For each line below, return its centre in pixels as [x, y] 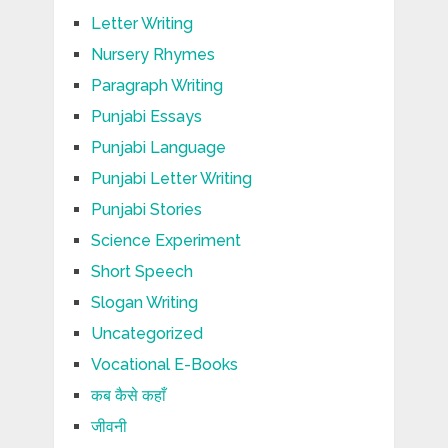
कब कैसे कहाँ [128, 396]
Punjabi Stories [146, 210]
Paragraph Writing [156, 86]
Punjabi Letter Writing [171, 179]
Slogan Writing [144, 303]
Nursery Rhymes [152, 55]
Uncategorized [146, 334]
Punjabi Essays [146, 117]
